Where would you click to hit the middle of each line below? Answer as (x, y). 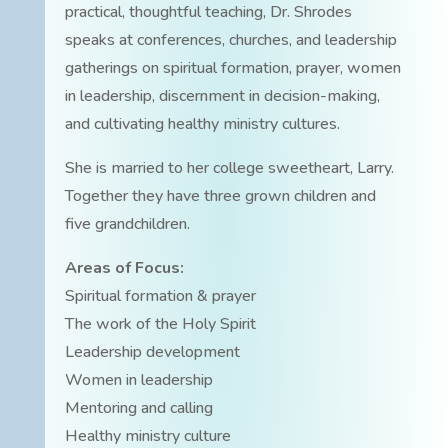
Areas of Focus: (124, 268)
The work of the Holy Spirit (160, 324)
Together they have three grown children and (220, 196)
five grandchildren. (127, 224)
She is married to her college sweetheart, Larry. (229, 168)
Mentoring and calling (138, 408)
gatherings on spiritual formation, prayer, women (232, 68)
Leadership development (152, 352)
